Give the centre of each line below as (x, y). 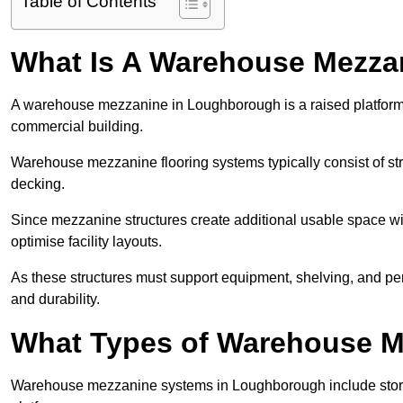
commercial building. (77, 127)
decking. (38, 184)
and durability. (55, 300)
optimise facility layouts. (86, 242)
